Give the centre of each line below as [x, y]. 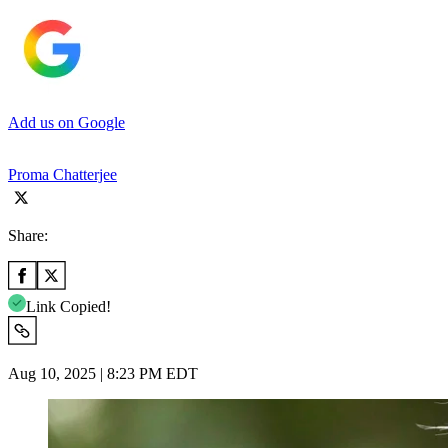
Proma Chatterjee [62, 174]
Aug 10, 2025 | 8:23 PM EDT [103, 373]
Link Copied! [68, 306]
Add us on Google [66, 122]
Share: [28, 235]
